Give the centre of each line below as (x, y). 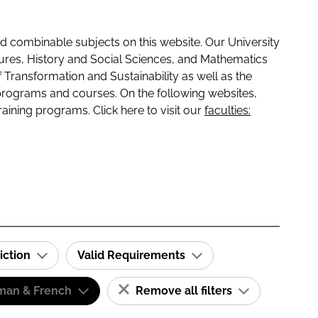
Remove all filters (184, 291)
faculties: (227, 110)
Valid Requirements (133, 255)
